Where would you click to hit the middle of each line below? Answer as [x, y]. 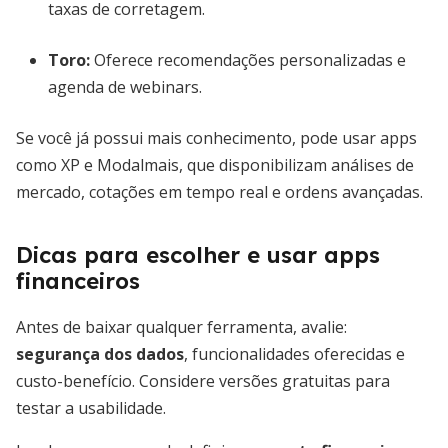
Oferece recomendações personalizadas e [248, 60]
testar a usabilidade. [91, 408]
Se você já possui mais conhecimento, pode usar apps [216, 138]
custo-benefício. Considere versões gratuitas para [203, 381]
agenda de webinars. [125, 87]
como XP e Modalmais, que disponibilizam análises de [215, 165]
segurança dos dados [100, 354]
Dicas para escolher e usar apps [198, 255]
